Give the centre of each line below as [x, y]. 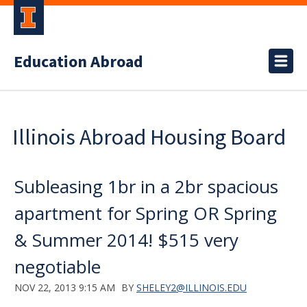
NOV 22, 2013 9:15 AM [65, 287]
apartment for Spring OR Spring [146, 213]
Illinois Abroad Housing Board [149, 137]
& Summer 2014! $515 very [126, 240]
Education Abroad [78, 62]
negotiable [58, 267]
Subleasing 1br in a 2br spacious [146, 186]
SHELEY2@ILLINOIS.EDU [192, 287]
